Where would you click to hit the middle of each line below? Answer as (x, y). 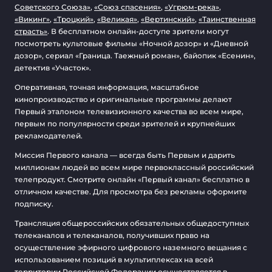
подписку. (34, 204)
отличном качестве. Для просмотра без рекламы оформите (131, 192)
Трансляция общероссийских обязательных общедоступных (132, 223)
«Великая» (117, 19)
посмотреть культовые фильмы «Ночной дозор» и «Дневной (131, 43)
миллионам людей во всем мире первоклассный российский (134, 167)
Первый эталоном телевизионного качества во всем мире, (129, 111)
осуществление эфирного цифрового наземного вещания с (131, 247)
